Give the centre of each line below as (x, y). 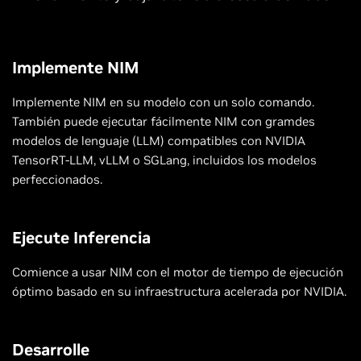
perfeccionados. (57, 180)
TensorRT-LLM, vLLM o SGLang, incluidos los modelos (164, 160)
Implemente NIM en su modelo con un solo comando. (163, 102)
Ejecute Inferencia (81, 238)
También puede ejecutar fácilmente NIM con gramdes (164, 122)
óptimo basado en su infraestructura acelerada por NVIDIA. (179, 292)
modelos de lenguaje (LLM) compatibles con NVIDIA (159, 141)
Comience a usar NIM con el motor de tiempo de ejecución (178, 272)
